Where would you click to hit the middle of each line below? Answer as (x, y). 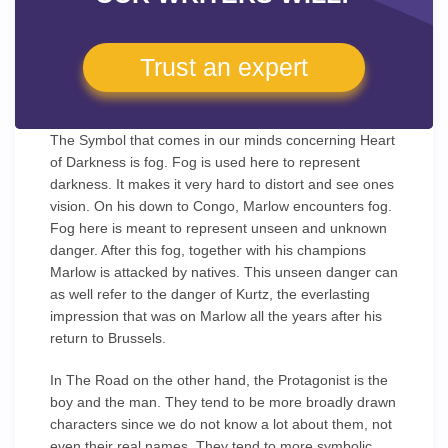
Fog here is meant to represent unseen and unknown (218, 228)
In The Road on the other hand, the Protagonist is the (219, 380)
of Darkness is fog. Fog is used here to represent (205, 162)
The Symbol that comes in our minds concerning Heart (222, 140)
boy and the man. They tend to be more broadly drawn (223, 402)
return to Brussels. (108, 338)
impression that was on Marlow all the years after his (216, 316)
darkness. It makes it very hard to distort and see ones (222, 184)
